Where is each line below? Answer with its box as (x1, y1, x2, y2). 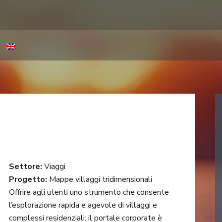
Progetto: (9, 174, 47, 185)
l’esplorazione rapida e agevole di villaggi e (9, 200, 157, 211)
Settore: (9, 161, 42, 172)
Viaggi (42, 161, 65, 172)
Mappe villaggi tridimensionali (47, 174, 152, 185)
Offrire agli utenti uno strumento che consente (9, 187, 169, 198)
